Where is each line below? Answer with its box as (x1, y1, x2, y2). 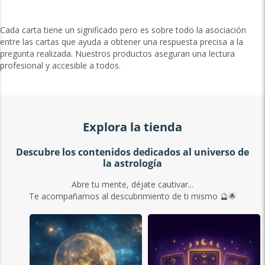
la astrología (103, 157, 162, 170)
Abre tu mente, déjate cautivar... (72, 179, 193, 190)
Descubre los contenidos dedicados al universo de (16, 146, 249, 159)
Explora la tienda (83, 119, 182, 135)
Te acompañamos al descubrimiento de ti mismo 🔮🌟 (28, 190, 237, 202)
